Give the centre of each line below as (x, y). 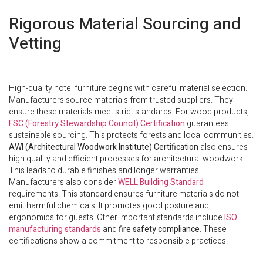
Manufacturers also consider (63, 183)
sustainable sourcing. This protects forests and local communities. (131, 136)
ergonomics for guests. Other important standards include (117, 218)
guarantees (207, 124)
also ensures (223, 147)
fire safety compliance (159, 230)
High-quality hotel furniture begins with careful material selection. (128, 89)
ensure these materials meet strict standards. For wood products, (129, 112)
